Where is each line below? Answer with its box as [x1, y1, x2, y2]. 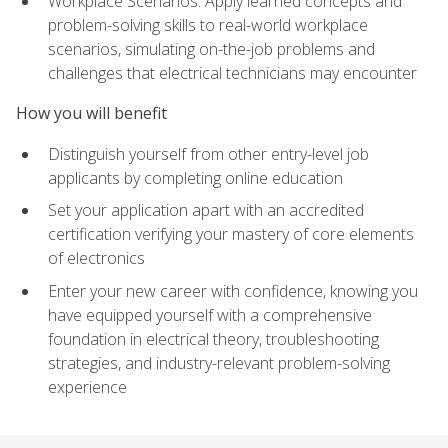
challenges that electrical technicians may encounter [48, 62, 417, 85]
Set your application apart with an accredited [48, 199, 364, 222]
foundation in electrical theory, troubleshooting [48, 327, 379, 350]
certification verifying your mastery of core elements [48, 223, 414, 246]
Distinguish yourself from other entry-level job [48, 142, 369, 165]
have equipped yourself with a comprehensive [48, 303, 372, 326]
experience [48, 375, 127, 398]
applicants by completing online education [48, 166, 343, 189]
